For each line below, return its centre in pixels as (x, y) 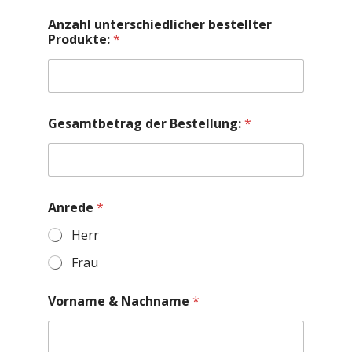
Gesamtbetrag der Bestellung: (146, 123)
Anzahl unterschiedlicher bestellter (160, 24)
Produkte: (81, 39)
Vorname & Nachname (120, 301)
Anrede (72, 207)
